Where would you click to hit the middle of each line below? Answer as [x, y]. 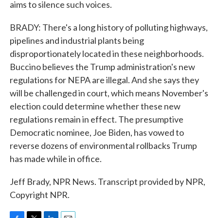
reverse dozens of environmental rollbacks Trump [103, 145]
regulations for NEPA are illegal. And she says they [104, 80]
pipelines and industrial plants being [77, 40]
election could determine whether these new [95, 106]
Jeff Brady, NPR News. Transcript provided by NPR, [108, 182]
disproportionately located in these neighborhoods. [107, 54]
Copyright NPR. [40, 195]
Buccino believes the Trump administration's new [102, 67]
